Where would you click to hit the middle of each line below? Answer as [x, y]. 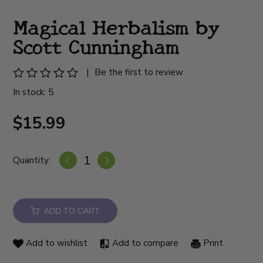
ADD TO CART [70, 211]
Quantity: [32, 160]
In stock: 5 [33, 92]
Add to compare [144, 243]
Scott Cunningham [96, 46]
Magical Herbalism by [117, 26]
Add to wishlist [56, 243]
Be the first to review [139, 73]
